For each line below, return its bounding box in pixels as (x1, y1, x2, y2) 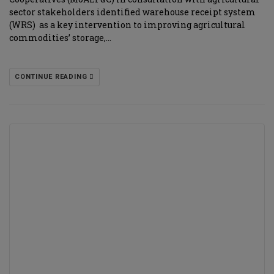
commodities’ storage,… (9, 32, 111, 43)
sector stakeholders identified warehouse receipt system (9, 6, 256, 18)
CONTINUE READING (15, 73, 90, 81)
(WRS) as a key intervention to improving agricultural (9, 19, 245, 31)
